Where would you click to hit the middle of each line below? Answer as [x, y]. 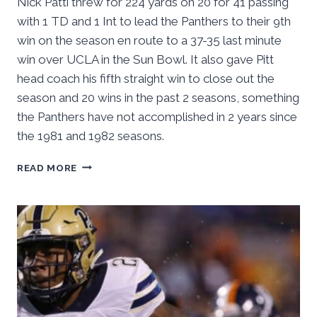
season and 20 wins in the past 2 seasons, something [158, 97]
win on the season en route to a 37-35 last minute [149, 40]
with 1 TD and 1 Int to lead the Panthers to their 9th [154, 21]
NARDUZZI [104, 164]
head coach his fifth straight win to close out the [146, 78]
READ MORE [47, 167]
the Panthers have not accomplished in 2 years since [157, 116]
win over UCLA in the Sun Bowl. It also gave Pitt [145, 59]
